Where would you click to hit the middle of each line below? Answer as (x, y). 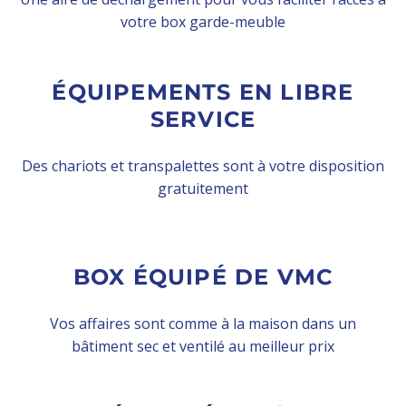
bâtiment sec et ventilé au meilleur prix (203, 346)
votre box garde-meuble (203, 21)
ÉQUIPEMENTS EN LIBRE (203, 92)
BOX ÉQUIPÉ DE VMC (203, 276)
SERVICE (203, 119)
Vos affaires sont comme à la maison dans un (203, 323)
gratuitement (203, 188)
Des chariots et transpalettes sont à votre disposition (203, 165)
